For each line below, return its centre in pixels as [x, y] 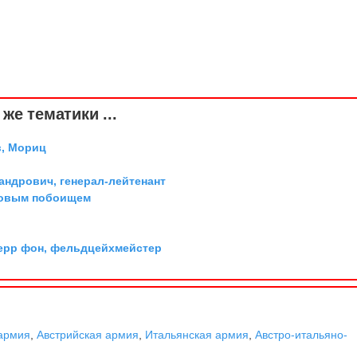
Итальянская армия [197, 334]
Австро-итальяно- [302, 334]
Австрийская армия [88, 334]
